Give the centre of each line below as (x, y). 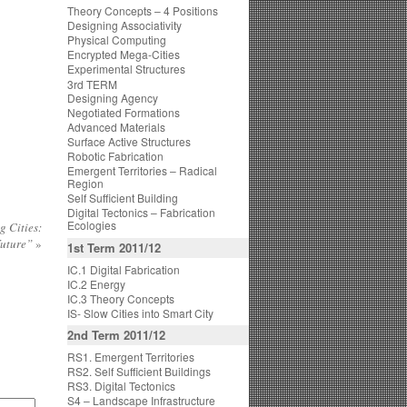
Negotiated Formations (124, 112)
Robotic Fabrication (115, 156)
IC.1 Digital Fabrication (124, 269)
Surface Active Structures (129, 141)
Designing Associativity (124, 25)
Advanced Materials (116, 127)
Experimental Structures (126, 69)
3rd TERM (92, 84)
